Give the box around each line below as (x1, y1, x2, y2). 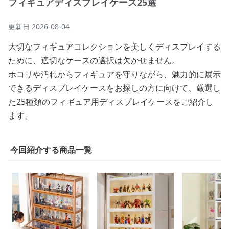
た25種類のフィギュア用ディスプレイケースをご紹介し (8, 96, 214, 107)
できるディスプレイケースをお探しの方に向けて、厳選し (8, 82, 221, 94)
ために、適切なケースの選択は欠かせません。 (8, 55, 180, 66)
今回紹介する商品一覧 (10, 144, 92, 155)
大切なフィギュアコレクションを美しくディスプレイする (8, 41, 221, 52)
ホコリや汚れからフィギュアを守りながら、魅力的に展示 (8, 68, 221, 80)
